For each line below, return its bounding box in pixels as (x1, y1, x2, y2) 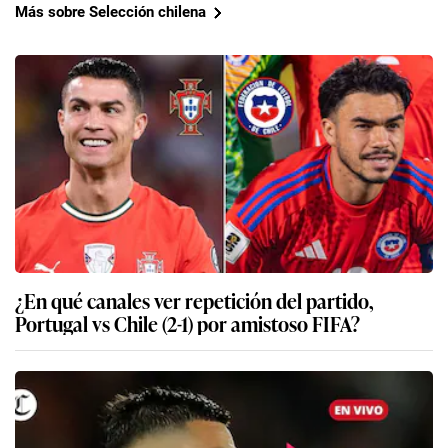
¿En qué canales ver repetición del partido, (15, 284, 374, 315)
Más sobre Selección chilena (15, 3, 206, 22)
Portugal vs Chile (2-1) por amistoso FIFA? (15, 307, 361, 338)
